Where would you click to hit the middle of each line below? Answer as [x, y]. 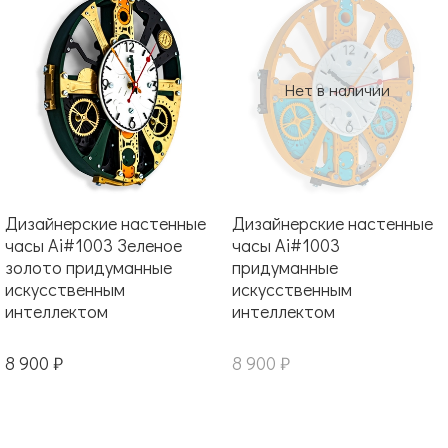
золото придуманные [88, 266]
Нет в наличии [337, 90]
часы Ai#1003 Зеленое [93, 244]
